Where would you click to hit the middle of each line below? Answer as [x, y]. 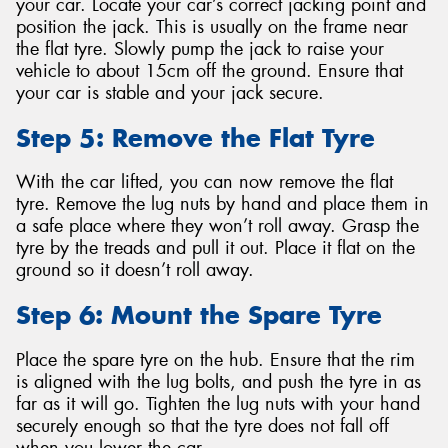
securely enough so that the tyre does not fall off [202, 425]
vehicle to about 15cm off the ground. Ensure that [209, 71]
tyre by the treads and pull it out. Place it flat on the [215, 248]
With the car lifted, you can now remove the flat [204, 182]
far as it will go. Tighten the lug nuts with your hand [218, 403]
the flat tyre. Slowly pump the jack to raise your [200, 49]
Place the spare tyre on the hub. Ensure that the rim [215, 359]
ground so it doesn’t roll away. [135, 270]
